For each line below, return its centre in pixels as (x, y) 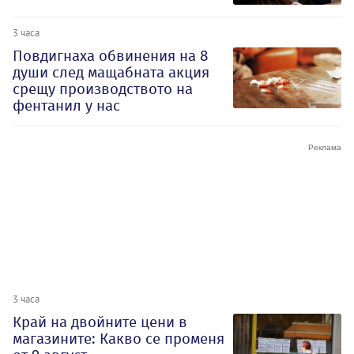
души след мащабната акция (111, 73)
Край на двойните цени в (100, 322)
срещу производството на (103, 89)
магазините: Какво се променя (119, 339)
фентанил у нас (66, 106)
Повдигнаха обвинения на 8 (110, 56)
